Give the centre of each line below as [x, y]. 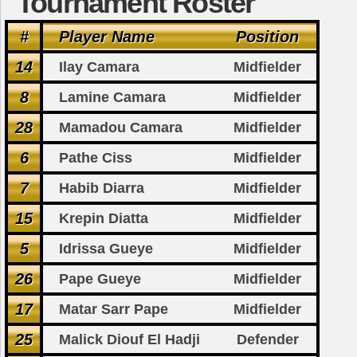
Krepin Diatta [104, 219]
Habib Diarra [102, 188]
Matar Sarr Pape [114, 310]
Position [267, 37]
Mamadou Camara [121, 128]
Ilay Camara [99, 67]
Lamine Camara [112, 98]
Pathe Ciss [96, 158]
